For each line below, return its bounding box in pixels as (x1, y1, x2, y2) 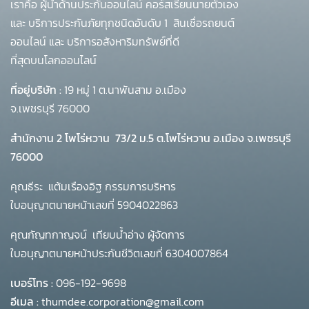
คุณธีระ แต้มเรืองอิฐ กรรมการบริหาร (10, 178, 176, 195)
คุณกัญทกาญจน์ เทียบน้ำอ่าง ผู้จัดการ (10, 226, 185, 243)
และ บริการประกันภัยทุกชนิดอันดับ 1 (10, 14, 173, 31)
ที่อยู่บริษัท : (10, 81, 61, 98)
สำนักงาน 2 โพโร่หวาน (10, 130, 115, 146)
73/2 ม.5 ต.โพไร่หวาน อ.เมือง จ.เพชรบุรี (115, 130, 291, 146)
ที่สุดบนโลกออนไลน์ (10, 52, 97, 68)
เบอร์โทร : (10, 275, 53, 291)
